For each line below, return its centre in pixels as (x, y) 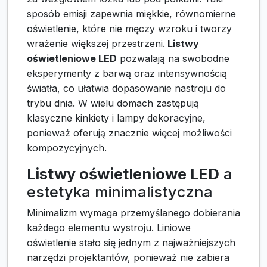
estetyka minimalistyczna (120, 192)
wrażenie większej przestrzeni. (96, 44)
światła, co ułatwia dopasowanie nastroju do (126, 89)
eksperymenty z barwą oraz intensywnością (127, 74)
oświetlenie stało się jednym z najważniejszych (131, 243)
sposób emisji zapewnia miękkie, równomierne (131, 14)
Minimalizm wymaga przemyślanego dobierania (133, 213)
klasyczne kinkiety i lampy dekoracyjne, (116, 118)
